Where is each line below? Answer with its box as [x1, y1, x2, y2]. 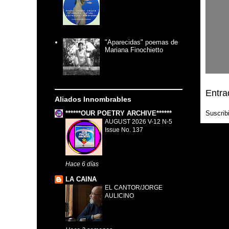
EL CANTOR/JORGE [105, 184, 163, 191]
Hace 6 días [65, 161, 99, 168]
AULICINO [105, 192, 134, 199]
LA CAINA [65, 175, 97, 183]
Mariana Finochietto [105, 45, 164, 54]
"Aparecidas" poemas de [105, 38, 178, 46]
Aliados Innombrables [55, 95, 131, 103]
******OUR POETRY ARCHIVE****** [65, 109, 172, 118]
